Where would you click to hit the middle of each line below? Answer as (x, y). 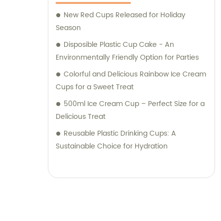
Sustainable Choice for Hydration (112, 147)
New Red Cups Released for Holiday (125, 15)
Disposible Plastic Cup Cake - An (119, 45)
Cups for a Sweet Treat (95, 87)
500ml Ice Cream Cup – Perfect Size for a (134, 104)
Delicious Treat (81, 117)
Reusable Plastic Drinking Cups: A (120, 134)
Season (68, 28)
